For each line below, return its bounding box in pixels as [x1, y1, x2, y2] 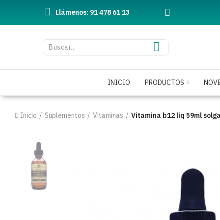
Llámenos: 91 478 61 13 [55, 8, 130, 17]
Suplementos [45, 111, 85, 120]
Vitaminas [93, 111, 123, 120]
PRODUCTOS [144, 78, 184, 87]
